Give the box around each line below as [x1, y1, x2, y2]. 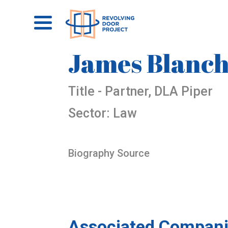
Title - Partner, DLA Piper [68, 84, 213, 99]
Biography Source [68, 147, 150, 159]
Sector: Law [68, 106, 137, 121]
